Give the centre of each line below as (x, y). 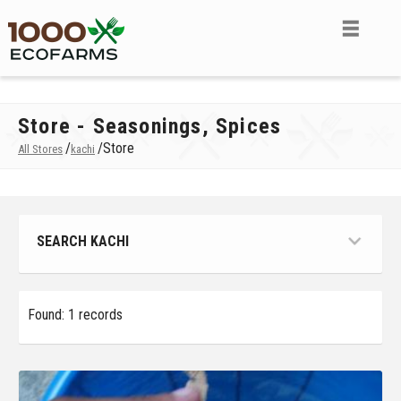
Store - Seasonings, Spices (150, 126)
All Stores (40, 149)
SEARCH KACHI (83, 241)
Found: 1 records (75, 315)
